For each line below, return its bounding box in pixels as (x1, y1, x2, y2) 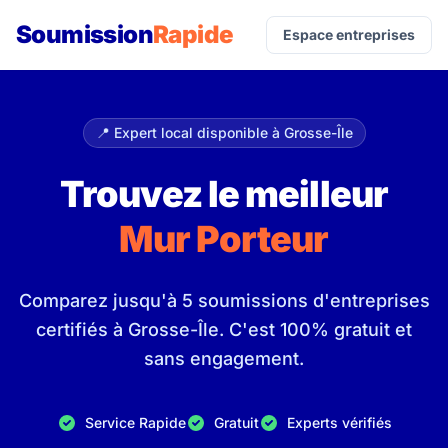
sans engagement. (144, 348, 304, 369)
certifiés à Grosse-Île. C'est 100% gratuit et (36, 319, 412, 340)
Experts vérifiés (286, 414, 392, 431)
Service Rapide (84, 414, 186, 431)
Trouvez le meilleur (60, 172, 388, 216)
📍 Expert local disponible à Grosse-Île (95, 124, 353, 141)
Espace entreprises (283, 26, 415, 43)
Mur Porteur (119, 217, 329, 261)
